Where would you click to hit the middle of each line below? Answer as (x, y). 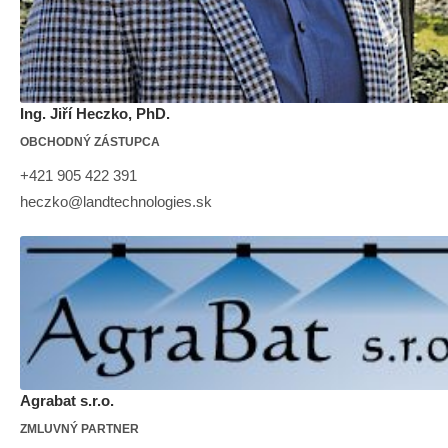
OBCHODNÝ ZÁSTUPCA (90, 141)
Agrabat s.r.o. (67, 400)
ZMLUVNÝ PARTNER (79, 428)
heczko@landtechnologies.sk (116, 201)
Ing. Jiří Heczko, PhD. (95, 113)
